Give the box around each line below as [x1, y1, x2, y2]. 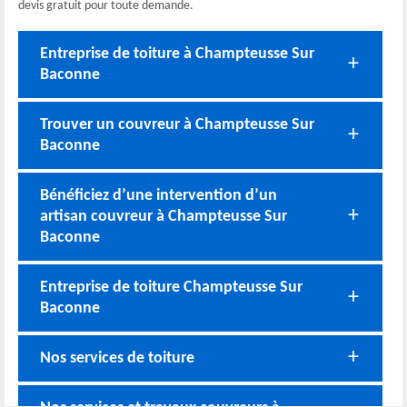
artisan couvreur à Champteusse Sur [40, 207, 287, 225]
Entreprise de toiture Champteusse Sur [40, 278, 303, 296]
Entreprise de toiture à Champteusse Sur [40, 45, 314, 63]
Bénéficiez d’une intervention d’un [40, 186, 277, 204]
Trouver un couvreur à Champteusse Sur [40, 115, 314, 134]
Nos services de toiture [40, 349, 194, 367]
